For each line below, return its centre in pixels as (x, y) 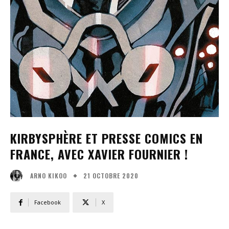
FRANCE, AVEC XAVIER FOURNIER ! (99, 154)
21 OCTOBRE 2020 (111, 175)
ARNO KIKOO (49, 176)
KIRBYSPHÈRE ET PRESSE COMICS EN (107, 138)
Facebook (48, 202)
